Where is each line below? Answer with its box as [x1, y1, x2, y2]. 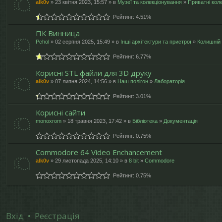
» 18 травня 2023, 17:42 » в [61, 118, 132, 124]
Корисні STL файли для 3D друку [36, 68, 152, 78]
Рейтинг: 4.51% [110, 14, 151, 20]
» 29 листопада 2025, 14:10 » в [49, 158, 129, 164]
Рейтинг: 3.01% [110, 93, 151, 99]
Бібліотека [132, 118, 158, 124]
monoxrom [36, 118, 61, 124]
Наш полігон [117, 78, 148, 84]
